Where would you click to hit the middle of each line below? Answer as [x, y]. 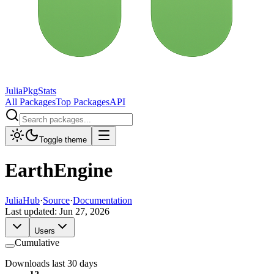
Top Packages [83, 102]
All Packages [30, 102]
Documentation [102, 200]
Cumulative [37, 242]
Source [56, 200]
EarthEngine [59, 170]
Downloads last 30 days [51, 263]
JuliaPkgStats [31, 91]
